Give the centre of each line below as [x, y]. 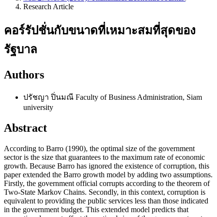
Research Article [48, 7]
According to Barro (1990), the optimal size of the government [99, 148]
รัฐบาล [21, 49]
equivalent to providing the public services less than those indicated [106, 201]
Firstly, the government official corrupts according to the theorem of [107, 183]
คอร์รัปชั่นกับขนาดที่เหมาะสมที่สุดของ [100, 30]
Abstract [25, 128]
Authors [24, 74]
